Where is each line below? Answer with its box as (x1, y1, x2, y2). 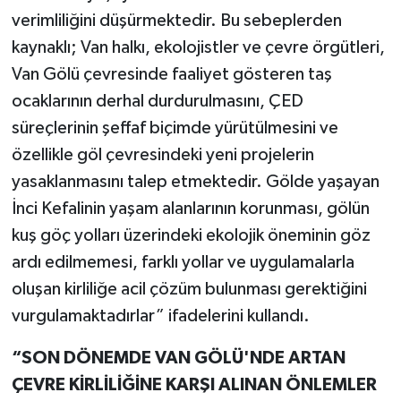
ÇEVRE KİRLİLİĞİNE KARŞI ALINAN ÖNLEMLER (11, 375, 377, 394)
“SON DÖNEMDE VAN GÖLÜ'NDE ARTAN (11, 348, 346, 367)
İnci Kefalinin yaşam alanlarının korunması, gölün (11, 199, 370, 218)
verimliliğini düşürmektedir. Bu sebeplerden (11, 11, 342, 30)
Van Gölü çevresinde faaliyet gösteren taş (11, 64, 332, 83)
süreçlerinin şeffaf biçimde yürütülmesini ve (11, 118, 338, 137)
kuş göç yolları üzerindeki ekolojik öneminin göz (11, 226, 371, 244)
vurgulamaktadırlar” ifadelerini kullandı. (11, 306, 310, 325)
